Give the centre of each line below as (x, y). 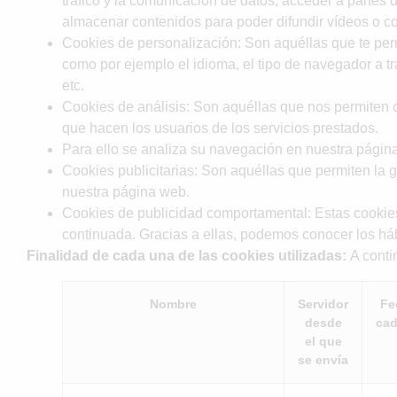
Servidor (323, 304)
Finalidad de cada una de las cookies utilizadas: (187, 255)
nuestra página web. (126, 191)
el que (323, 341)
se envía (323, 359)
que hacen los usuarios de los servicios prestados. (220, 128)
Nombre (173, 304)
